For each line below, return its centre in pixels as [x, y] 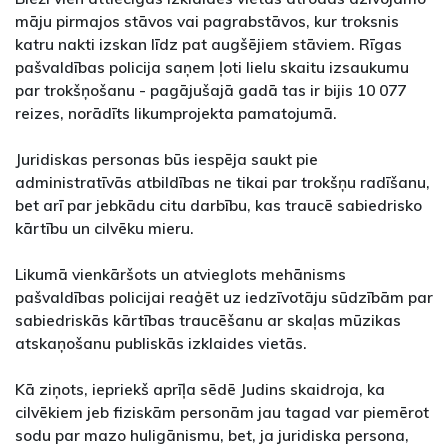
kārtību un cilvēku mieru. [104, 228]
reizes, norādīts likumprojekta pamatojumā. [176, 113]
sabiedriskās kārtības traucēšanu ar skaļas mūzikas [208, 320]
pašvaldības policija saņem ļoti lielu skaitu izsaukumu [212, 67]
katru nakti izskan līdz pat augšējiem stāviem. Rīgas [208, 44]
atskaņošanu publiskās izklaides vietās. [161, 343]
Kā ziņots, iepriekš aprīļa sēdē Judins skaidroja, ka [200, 389]
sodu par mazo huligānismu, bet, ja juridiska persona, [212, 435]
